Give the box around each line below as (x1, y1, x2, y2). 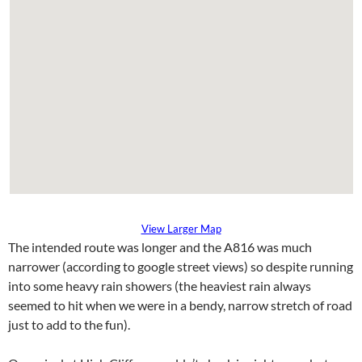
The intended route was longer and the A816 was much (8, 239, 312, 255)
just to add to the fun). (8, 317, 130, 333)
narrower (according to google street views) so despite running (8, 259, 353, 275)
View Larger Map (141, 222, 221, 236)
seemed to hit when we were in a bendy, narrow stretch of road (8, 297, 352, 314)
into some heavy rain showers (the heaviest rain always (8, 278, 311, 294)
